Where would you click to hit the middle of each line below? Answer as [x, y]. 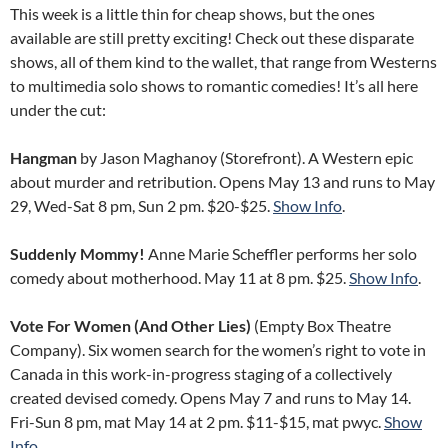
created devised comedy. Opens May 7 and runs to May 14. [210, 397]
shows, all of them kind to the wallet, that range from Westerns [223, 61]
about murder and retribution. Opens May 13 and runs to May [222, 181]
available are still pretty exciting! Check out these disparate [212, 37]
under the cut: [58, 109]
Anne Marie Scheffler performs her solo [281, 253]
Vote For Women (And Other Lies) [130, 325]
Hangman [43, 157]
